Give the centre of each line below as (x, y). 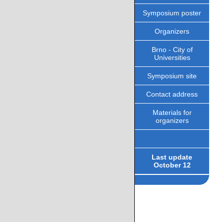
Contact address (172, 94)
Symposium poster (172, 13)
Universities (172, 57)
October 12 (172, 165)
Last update (172, 157)
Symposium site (172, 76)
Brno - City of (172, 50)
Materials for (172, 112)
